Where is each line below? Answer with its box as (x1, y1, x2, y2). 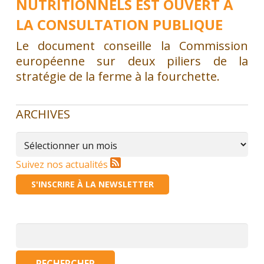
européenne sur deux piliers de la (15, 52, 249, 69)
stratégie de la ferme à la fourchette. (15, 68, 220, 84)
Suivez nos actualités (15, 157, 110, 171)
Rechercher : (15, 223, 70, 237)
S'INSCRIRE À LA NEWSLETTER (31, 178, 154, 190)
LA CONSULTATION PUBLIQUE (15, 14, 223, 34)
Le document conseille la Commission (15, 37, 249, 54)
